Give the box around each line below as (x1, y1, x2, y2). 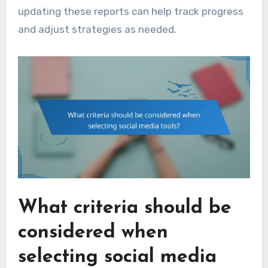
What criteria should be (17, 198, 232, 218)
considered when (17, 223, 168, 242)
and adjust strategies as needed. (17, 23, 176, 35)
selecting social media (17, 247, 217, 267)
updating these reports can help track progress (17, 5, 243, 17)
